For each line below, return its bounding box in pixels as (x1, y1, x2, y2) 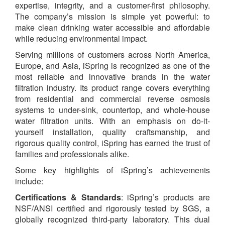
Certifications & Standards (15, 191, 121, 203)
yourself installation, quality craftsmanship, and (15, 126, 210, 138)
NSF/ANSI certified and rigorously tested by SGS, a (15, 202, 210, 214)
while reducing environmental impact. (15, 33, 148, 45)
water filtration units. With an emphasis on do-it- (15, 115, 210, 127)
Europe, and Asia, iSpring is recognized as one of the (15, 60, 210, 72)
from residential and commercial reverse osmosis (15, 93, 210, 105)
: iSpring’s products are (121, 191, 210, 203)
